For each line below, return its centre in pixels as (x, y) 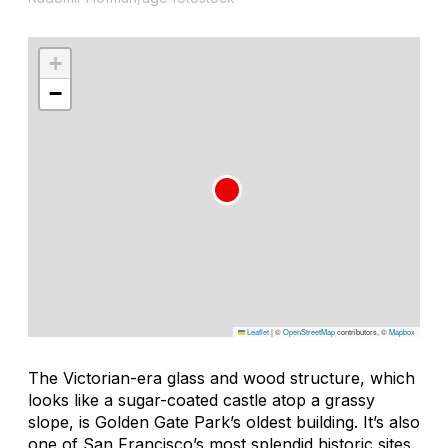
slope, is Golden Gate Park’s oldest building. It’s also (224, 421)
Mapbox (402, 331)
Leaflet (257, 331)
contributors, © (362, 331)
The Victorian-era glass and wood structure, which (221, 377)
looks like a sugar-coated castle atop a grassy (201, 399)
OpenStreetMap (309, 331)
